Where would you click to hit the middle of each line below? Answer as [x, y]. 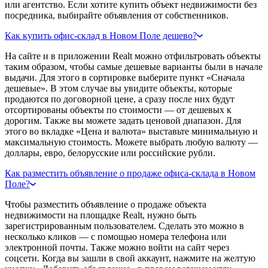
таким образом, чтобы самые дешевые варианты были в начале [134, 66]
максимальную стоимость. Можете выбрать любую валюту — [131, 142]
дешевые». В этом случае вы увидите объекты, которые [118, 88]
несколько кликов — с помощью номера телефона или [116, 236]
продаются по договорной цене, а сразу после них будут [120, 99]
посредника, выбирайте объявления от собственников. [117, 15]
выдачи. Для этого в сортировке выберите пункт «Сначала [125, 77]
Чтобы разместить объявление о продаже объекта [106, 204]
